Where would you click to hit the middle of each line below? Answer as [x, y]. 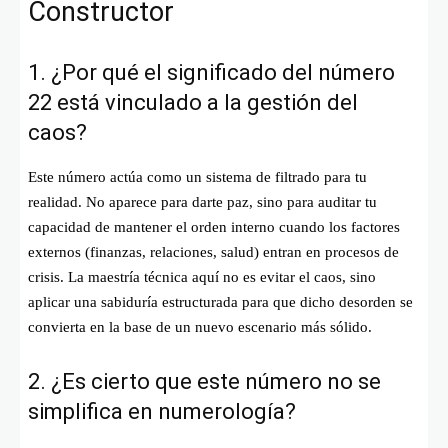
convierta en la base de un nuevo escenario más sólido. [200, 326]
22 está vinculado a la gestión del [193, 102]
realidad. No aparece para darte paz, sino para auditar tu [202, 201]
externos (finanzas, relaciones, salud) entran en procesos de [213, 251]
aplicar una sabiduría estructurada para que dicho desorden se [220, 301]
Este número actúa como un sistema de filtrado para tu [197, 176]
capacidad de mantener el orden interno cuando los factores [214, 226]
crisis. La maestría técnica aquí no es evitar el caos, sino [202, 276]
